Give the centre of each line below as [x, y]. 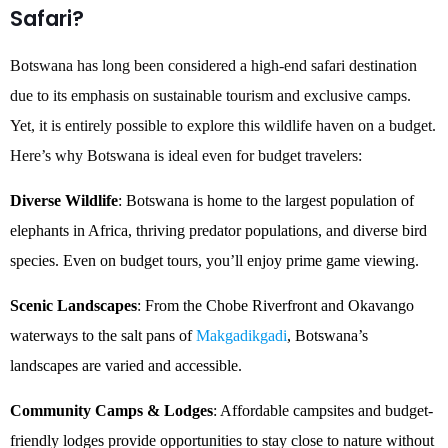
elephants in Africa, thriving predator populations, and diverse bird [218, 230]
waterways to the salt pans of [103, 335]
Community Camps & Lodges [111, 410]
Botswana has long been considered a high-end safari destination [213, 65]
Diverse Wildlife [64, 200]
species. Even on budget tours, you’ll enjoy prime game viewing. [214, 260]
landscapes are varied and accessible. [126, 365]
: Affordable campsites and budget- [323, 410]
